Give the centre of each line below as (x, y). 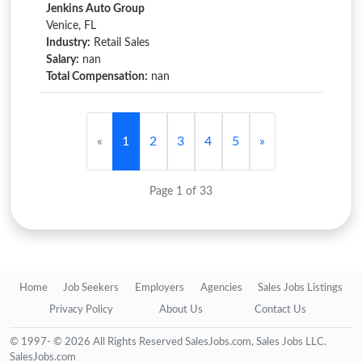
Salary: (63, 60)
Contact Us (281, 309)
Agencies (221, 288)
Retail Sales (120, 43)
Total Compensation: (97, 77)
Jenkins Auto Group (95, 9)
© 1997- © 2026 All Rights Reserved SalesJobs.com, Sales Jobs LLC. (168, 342)
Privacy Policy (81, 309)
